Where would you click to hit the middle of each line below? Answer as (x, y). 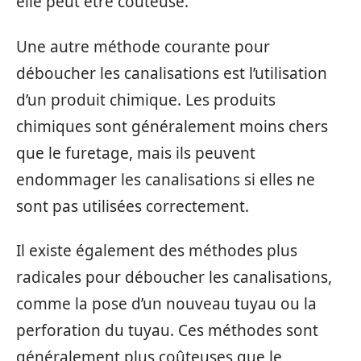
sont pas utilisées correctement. (133, 206)
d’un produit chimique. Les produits (146, 100)
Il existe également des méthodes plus (157, 251)
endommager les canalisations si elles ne (166, 179)
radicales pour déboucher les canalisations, (174, 278)
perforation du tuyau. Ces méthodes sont (167, 331)
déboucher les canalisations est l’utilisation (172, 73)
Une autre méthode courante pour (143, 46)
